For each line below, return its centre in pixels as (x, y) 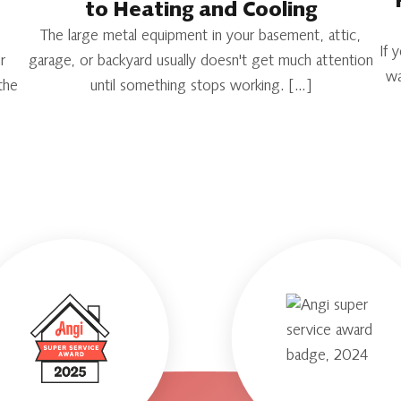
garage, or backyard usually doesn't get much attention (200, 62)
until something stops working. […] (200, 87)
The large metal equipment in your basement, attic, (200, 37)
